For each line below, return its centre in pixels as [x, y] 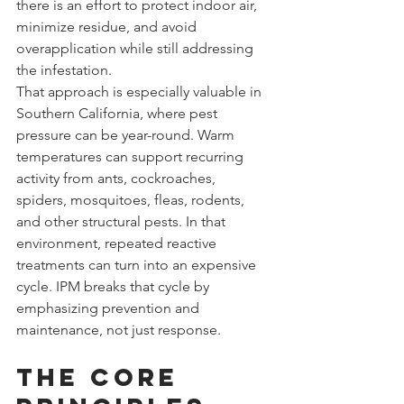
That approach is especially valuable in [141, 91]
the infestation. [64, 69]
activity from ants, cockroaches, [118, 178]
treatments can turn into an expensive [138, 264]
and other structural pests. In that [123, 221]
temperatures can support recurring [132, 156]
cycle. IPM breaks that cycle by [115, 286]
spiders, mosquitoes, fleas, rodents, [132, 199]
